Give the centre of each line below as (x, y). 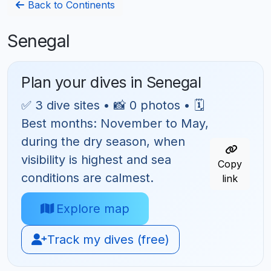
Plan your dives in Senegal (111, 82)
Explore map (91, 209)
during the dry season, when (103, 141)
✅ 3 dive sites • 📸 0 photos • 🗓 (113, 105)
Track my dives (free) (107, 240)
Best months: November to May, (115, 123)
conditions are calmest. (88, 178)
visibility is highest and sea (96, 159)
